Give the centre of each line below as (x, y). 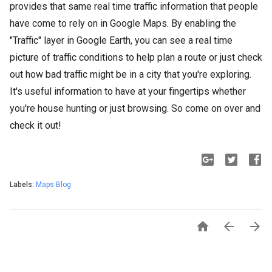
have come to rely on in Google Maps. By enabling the (123, 23)
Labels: (23, 185)
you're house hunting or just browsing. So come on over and (135, 108)
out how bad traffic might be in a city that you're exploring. (131, 74)
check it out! (36, 125)
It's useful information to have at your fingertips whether (128, 91)
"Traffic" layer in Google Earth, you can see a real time (121, 40)
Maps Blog (53, 185)
